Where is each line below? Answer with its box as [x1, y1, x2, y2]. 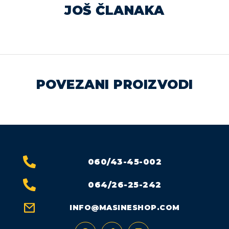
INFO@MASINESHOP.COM [70, 203, 180, 212]
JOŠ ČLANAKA [64, 3, 165, 18]
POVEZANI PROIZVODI [36, 77, 193, 92]
